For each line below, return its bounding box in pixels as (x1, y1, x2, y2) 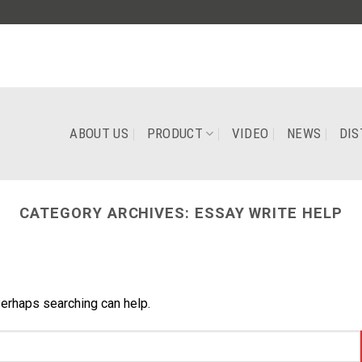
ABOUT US (69, 125, 129, 141)
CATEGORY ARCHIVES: (19, 204, 195, 221)
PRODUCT (146, 125, 203, 141)
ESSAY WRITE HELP (194, 204, 343, 221)
